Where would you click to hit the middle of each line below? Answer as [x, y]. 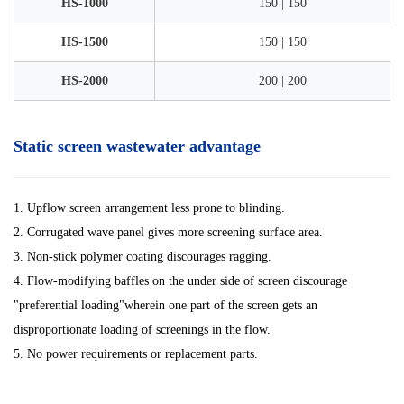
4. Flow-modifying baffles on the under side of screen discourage [180, 281]
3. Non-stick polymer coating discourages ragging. [142, 257]
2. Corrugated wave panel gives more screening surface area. [168, 233]
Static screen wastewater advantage [137, 147]
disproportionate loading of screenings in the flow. [142, 330]
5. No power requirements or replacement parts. [136, 354]
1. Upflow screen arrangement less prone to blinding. [149, 208]
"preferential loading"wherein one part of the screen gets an [165, 306]
